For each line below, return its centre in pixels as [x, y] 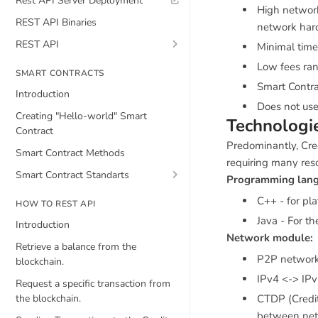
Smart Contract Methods [70, 153]
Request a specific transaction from [93, 284]
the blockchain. [48, 298]
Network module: [270, 238]
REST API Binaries [56, 22]
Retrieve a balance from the [76, 247]
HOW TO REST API [56, 204]
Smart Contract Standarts [72, 175]
